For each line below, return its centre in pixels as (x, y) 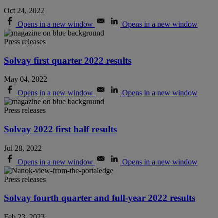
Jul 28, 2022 (23, 148)
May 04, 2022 (26, 79)
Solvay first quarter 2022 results (68, 60)
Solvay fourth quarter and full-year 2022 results (100, 198)
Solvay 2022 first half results (60, 129)
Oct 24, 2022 (24, 10)
